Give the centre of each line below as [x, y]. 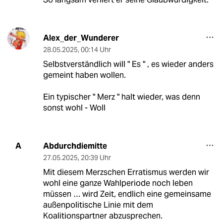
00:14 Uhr [96, 49]
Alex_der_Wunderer [81, 38]
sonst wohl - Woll [74, 108]
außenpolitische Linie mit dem [98, 205]
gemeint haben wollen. [84, 75]
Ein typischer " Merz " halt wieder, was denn [121, 97]
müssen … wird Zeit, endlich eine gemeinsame [127, 194]
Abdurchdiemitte [75, 146]
